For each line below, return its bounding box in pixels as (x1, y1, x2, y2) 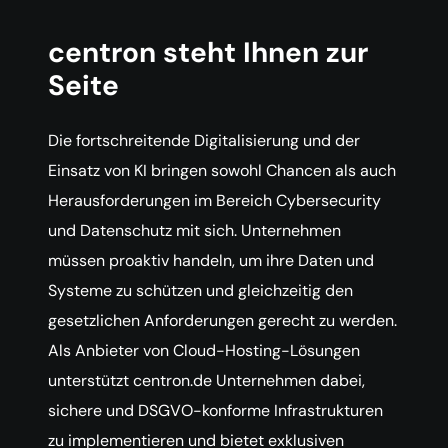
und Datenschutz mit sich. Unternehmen (48, 220, 341, 241)
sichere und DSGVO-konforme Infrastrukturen (48, 400, 383, 421)
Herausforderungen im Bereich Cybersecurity (48, 190, 381, 211)
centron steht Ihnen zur (48, 34, 368, 71)
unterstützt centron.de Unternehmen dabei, (48, 370, 365, 391)
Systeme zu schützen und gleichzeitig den (48, 280, 353, 301)
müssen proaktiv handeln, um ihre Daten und (48, 250, 374, 271)
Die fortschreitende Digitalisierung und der (48, 130, 360, 151)
